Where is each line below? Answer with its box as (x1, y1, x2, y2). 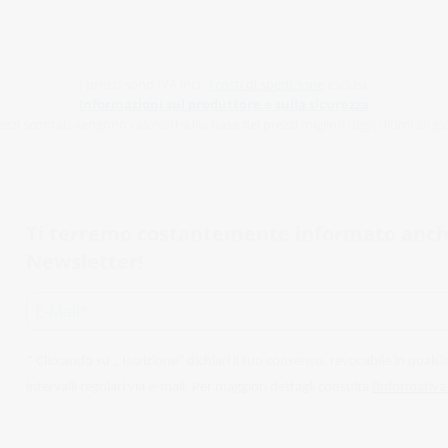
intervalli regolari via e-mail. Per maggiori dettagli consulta (25, 379, 369, 395)
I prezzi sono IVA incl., (79, 74, 209, 93)
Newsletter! (25, 247, 144, 275)
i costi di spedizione (209, 74, 324, 93)
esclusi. (324, 74, 369, 93)
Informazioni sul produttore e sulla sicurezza (79, 94, 369, 113)
